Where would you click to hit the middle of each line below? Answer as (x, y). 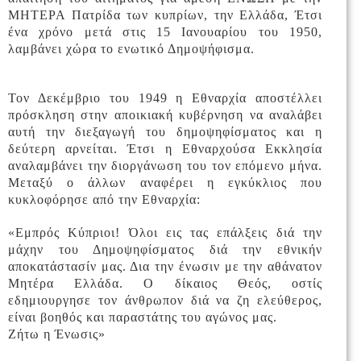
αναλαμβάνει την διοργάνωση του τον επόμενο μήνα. (165, 166)
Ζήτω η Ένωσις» (57, 334)
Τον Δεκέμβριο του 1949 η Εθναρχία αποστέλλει (165, 98)
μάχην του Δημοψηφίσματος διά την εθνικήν (165, 250)
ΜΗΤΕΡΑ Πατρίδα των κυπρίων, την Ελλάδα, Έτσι (165, 15)
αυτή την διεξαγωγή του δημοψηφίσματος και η (165, 132)
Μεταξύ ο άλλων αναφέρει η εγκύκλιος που (165, 183)
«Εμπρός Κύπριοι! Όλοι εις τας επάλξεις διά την (165, 233)
